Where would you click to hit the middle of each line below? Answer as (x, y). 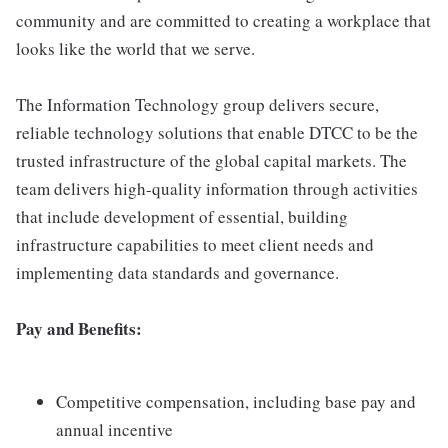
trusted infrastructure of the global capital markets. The (211, 160)
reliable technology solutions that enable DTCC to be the (217, 132)
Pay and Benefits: (79, 328)
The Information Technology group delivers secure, (197, 104)
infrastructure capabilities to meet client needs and (195, 244)
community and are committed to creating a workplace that (223, 20)
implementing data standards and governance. (177, 272)
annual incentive (114, 429)
